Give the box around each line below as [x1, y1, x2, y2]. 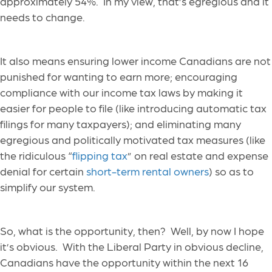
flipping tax [72, 149, 127, 162]
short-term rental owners [86, 165, 209, 178]
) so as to [209, 165, 254, 178]
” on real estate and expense [127, 149, 268, 162]
